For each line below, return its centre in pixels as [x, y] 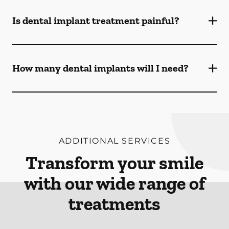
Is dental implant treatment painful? [96, 20]
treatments [114, 204]
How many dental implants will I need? [100, 68]
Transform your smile [114, 163]
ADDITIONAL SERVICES [114, 141]
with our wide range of [114, 183]
